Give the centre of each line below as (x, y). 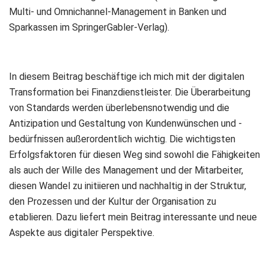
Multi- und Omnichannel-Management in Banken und (118, 12)
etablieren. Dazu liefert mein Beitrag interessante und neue (133, 217)
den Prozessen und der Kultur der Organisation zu (113, 201)
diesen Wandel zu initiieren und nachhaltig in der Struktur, (128, 186)
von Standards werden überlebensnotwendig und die (119, 108)
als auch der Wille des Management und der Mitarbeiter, (126, 170)
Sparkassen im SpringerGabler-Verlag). (89, 27)
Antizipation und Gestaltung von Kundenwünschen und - (125, 123)
